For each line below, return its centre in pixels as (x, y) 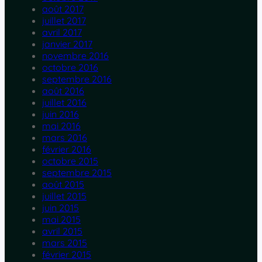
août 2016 (63, 91)
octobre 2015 (70, 161)
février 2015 (67, 255)
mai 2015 (61, 220)
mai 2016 (61, 126)
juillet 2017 (64, 21)
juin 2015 (61, 208)
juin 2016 (61, 114)
